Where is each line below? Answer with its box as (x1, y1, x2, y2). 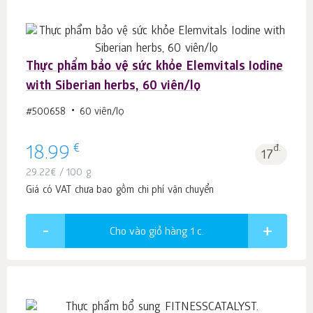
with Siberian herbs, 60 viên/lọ (26, 80, 201, 95)
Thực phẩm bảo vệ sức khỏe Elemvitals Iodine (26, 60, 284, 75)
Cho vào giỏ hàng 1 (109, 226, 197, 240)
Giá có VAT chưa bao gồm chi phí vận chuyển (26, 185, 214, 198)
